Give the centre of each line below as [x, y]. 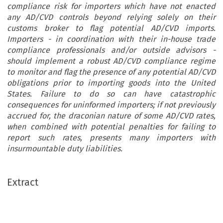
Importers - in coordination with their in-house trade [111, 39]
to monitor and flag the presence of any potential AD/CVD [111, 72]
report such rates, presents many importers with [111, 138]
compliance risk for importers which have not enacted [111, 6]
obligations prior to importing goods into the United [111, 83]
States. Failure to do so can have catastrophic [111, 94]
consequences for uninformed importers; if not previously [111, 105]
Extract [23, 182]
